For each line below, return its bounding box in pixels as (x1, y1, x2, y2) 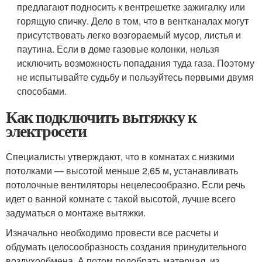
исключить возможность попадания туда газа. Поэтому (17, 56, 255, 70)
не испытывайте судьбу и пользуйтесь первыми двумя (17, 70, 254, 84)
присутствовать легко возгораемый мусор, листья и (17, 27, 242, 42)
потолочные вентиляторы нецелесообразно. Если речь (6, 177, 245, 191)
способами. (17, 84, 67, 98)
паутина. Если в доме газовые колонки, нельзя (17, 42, 220, 56)
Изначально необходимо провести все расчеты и (6, 225, 219, 239)
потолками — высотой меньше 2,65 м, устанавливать (6, 163, 238, 177)
